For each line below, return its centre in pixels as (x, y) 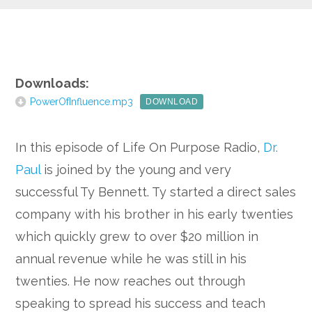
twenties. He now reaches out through (131, 281)
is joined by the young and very (136, 170)
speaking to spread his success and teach (141, 303)
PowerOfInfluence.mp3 (82, 102)
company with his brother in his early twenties (155, 214)
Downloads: (53, 83)
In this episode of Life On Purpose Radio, (140, 147)
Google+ (45, 14)
